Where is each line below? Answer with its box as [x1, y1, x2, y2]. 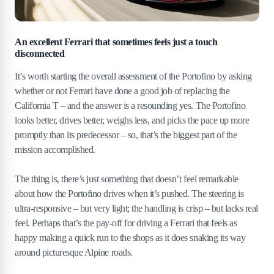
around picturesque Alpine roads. [15, 246, 133, 257]
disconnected [15, 48, 65, 59]
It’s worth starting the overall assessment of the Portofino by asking [15, 70, 252, 81]
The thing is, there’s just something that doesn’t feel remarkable [15, 173, 239, 184]
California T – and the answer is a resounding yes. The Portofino [15, 100, 246, 111]
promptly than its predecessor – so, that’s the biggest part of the [15, 129, 237, 140]
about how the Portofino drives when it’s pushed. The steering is [15, 188, 244, 199]
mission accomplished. [15, 144, 95, 155]
